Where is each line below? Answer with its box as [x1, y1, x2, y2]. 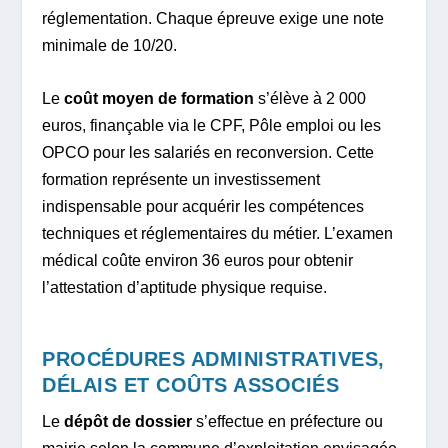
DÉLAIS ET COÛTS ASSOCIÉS [42, 374, 340, 397]
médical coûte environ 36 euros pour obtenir [42, 251, 354, 269]
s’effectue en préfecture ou [192, 413, 384, 431]
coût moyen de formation [64, 89, 255, 107]
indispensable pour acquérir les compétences [42, 197, 365, 215]
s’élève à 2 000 [254, 89, 367, 107]
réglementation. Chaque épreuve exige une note [42, 9, 385, 27]
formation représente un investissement [42, 170, 321, 188]
